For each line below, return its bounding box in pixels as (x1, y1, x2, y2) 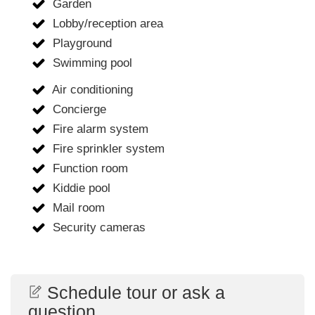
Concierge (49, 103, 106, 117)
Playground (49, 37, 112, 51)
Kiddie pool (49, 181, 110, 195)
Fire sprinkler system (49, 142, 165, 156)
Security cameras (49, 221, 146, 235)
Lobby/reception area (49, 17, 163, 31)
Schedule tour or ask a (42, 282, 226, 302)
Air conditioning (49, 83, 133, 97)
